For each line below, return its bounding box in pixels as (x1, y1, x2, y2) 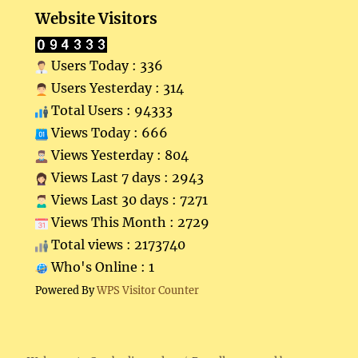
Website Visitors (35, 10, 158, 29)
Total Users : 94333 (48, 102, 173, 119)
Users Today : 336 (48, 58, 164, 74)
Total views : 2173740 (48, 237, 186, 253)
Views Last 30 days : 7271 (48, 192, 209, 209)
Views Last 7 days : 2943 (48, 169, 205, 186)
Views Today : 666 (48, 125, 169, 141)
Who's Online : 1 (48, 259, 155, 276)
